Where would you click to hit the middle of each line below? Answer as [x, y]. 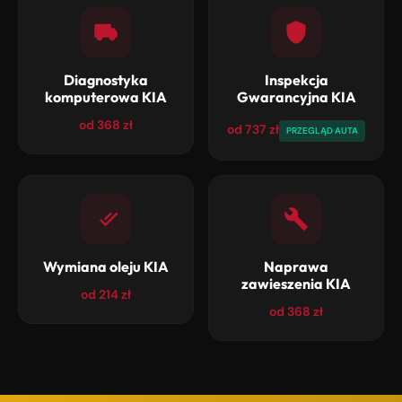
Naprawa [296, 267]
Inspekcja [296, 80]
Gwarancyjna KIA [296, 97]
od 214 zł [106, 294]
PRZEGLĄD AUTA [322, 131]
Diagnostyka [106, 80]
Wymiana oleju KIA [106, 267]
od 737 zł [253, 129]
